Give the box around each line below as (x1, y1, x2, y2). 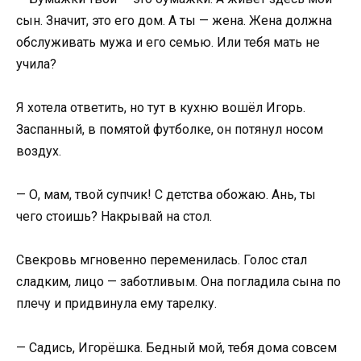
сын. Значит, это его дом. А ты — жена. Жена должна (16, 12, 332, 28)
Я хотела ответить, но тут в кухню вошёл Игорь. (16, 100, 305, 115)
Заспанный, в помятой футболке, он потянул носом (16, 122, 323, 137)
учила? (16, 56, 56, 72)
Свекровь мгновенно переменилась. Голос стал (16, 252, 307, 268)
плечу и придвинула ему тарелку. (16, 296, 217, 312)
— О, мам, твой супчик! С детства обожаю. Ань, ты (16, 187, 316, 203)
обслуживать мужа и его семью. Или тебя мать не (16, 34, 320, 50)
